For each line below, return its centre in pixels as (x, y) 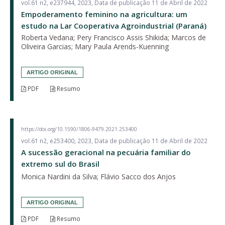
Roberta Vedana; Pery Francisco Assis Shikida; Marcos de (114, 37)
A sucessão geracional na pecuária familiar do (106, 152)
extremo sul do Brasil (60, 163)
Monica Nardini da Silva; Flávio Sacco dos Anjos (98, 176)
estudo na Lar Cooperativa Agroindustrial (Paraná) (114, 25)
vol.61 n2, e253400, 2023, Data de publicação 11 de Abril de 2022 (114, 141)
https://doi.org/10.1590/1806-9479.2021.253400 (79, 129)
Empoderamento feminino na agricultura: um (104, 14)
